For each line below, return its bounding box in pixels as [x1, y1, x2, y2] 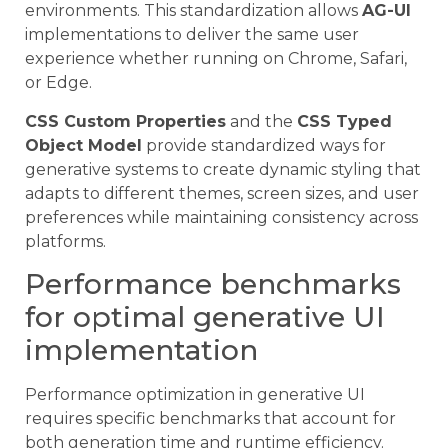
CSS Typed [297, 111, 392, 131]
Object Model [25, 135, 142, 155]
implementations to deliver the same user [25, 25, 359, 45]
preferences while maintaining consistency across [25, 207, 418, 227]
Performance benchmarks [25, 266, 401, 301]
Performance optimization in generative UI [25, 384, 365, 404]
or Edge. [25, 73, 92, 93]
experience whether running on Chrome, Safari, [25, 49, 407, 69]
